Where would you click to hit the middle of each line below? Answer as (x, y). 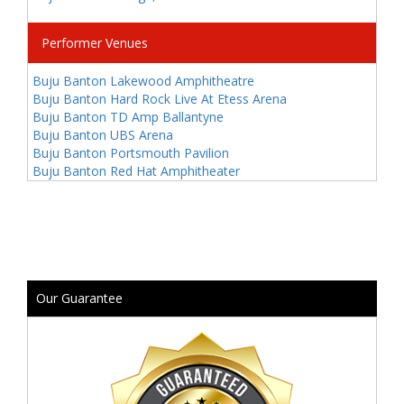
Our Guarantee (79, 298)
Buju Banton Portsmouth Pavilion (131, 153)
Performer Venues (95, 43)
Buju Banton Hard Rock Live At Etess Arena (160, 99)
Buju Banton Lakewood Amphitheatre (143, 81)
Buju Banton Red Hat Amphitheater (136, 171)
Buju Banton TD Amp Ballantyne (128, 117)
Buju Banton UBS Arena (103, 135)
